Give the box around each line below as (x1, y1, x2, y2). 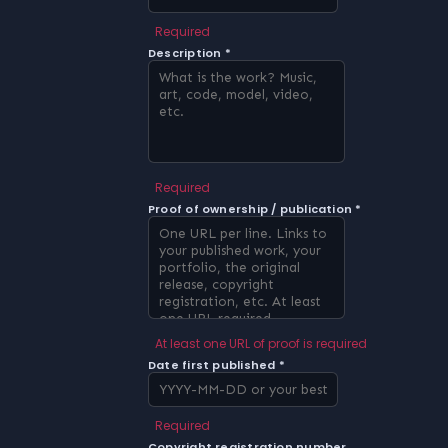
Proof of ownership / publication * (148, 201, 362, 218)
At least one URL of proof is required (154, 334, 367, 352)
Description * (148, 45, 231, 62)
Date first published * (148, 357, 285, 374)
